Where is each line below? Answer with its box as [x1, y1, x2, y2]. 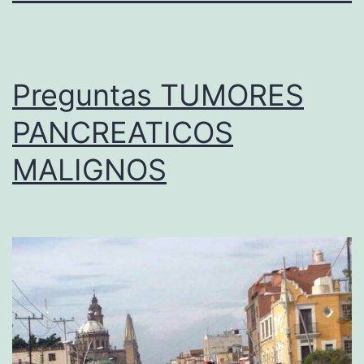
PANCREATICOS [12, 114, 233, 150]
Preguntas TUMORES [12, 76, 304, 113]
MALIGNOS [12, 151, 167, 188]
